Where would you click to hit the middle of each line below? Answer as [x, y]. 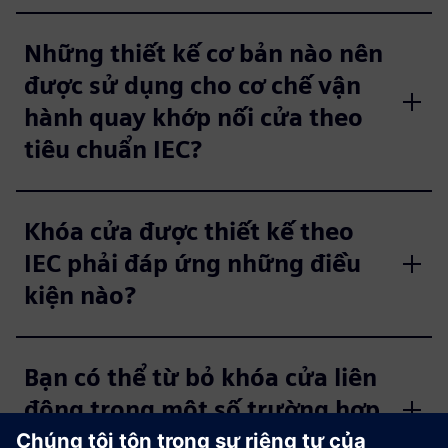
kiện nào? [80, 295]
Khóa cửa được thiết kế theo [189, 231]
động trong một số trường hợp [202, 409]
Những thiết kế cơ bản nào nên [203, 53]
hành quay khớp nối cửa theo [193, 117]
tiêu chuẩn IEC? [113, 149]
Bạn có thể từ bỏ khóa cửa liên [200, 377]
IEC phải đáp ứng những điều [192, 263]
